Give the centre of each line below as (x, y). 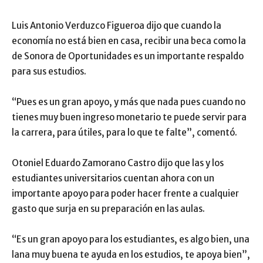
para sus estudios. (49, 72)
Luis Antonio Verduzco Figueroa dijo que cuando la (117, 26)
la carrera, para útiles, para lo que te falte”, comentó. (124, 133)
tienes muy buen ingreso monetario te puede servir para (129, 117)
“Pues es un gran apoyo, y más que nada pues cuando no (129, 102)
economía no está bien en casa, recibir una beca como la (129, 41)
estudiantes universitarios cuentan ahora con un (113, 178)
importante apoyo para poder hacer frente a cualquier (125, 194)
